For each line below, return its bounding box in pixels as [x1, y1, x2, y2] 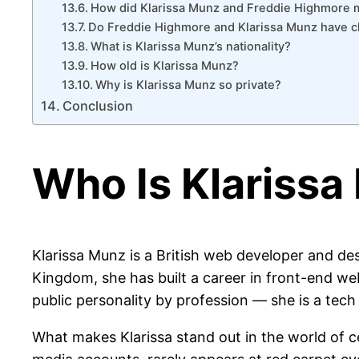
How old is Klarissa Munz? [90, 58, 239, 74]
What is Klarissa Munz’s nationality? [90, 39, 291, 54]
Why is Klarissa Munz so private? [95, 78, 281, 93]
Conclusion [63, 98, 134, 115]
